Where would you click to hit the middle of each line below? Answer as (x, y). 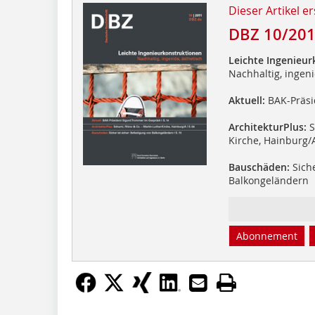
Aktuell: (246, 100)
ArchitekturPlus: (267, 127)
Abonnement (266, 236)
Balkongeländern (268, 180)
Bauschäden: (259, 167)
